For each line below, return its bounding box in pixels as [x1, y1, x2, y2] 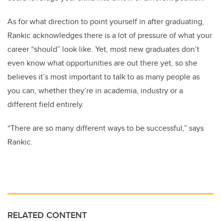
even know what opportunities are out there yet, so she [7, 57, 197, 69]
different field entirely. [7, 99, 84, 110]
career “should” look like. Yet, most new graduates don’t [7, 43, 199, 55]
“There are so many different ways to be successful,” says [7, 122, 204, 134]
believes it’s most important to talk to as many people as [7, 71, 200, 83]
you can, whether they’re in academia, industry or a [7, 85, 183, 97]
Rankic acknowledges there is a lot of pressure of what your [7, 30, 212, 41]
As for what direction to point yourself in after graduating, [7, 16, 204, 28]
